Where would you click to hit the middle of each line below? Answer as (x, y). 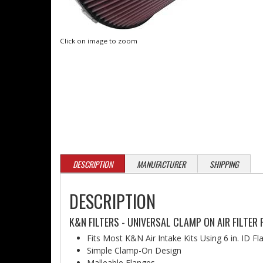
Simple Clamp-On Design (134, 250)
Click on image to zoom (99, 41)
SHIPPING (224, 164)
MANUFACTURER (161, 164)
